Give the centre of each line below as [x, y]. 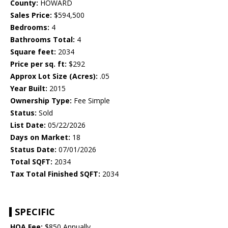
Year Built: [29, 89]
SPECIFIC [35, 212]
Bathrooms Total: [42, 40]
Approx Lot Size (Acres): [54, 76]
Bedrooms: [30, 27]
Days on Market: [40, 137]
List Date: [28, 125]
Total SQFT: [31, 162]
